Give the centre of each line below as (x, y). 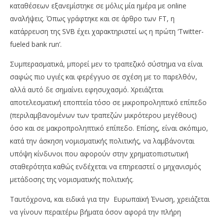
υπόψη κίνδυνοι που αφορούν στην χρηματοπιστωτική (99, 154)
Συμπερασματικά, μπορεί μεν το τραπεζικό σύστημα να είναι (106, 64)
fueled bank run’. (36, 44)
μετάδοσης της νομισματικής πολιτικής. (72, 180)
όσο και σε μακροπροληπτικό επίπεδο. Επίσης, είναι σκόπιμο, (109, 128)
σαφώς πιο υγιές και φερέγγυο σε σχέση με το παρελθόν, (104, 77)
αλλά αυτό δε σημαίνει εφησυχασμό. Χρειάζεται (87, 90)
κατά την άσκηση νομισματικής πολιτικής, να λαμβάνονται (102, 141)
